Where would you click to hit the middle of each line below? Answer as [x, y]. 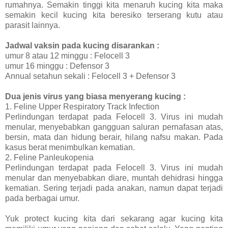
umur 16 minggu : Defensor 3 [57, 66]
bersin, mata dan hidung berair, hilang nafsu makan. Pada [114, 137]
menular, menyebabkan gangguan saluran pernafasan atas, [114, 127]
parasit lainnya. [33, 25]
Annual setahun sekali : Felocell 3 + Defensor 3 [90, 76]
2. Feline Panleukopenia [49, 157]
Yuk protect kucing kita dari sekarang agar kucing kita [114, 218]
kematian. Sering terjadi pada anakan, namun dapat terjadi [114, 188]
